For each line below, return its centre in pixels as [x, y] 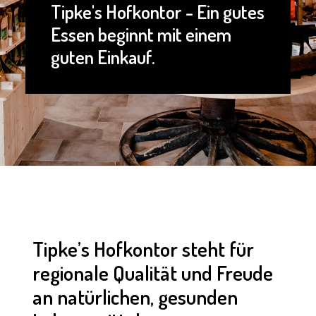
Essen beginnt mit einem [141, 34]
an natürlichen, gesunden [135, 297]
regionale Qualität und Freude [153, 273]
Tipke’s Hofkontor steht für [143, 249]
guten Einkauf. [103, 57]
